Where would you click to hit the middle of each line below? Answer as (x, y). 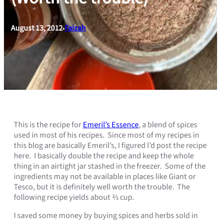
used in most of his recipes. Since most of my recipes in (107, 135)
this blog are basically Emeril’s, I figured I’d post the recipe (110, 145)
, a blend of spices (168, 125)
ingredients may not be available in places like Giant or (105, 176)
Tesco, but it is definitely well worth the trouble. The (102, 187)
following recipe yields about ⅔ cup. (74, 197)
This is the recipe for (48, 125)
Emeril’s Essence (111, 125)
